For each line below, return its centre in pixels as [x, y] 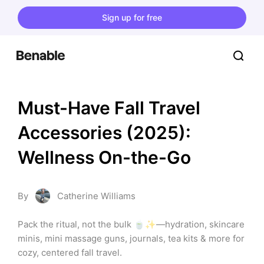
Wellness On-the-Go [104, 157]
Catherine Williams [96, 196]
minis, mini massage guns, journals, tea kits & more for [131, 238]
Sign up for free [132, 17]
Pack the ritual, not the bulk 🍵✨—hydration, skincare [131, 224]
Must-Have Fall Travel [109, 108]
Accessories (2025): [104, 133]
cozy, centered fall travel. [70, 253]
